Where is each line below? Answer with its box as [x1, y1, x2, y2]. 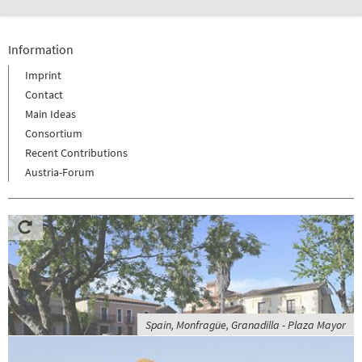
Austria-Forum [25, 165, 95, 180]
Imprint [25, 68, 61, 83]
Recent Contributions [25, 145, 128, 161]
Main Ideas [25, 107, 76, 122]
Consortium [25, 126, 82, 141]
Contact [25, 87, 63, 103]
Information [8, 41, 74, 58]
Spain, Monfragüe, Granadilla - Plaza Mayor [145, 318, 346, 333]
